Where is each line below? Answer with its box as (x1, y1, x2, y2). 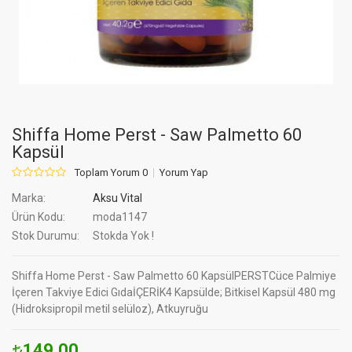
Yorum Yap (159, 167, 208, 178)
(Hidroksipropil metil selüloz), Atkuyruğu (12, 302, 208, 315)
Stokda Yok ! (93, 229, 154, 242)
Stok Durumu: (12, 229, 79, 242)
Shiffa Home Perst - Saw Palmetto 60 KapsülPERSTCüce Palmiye (12, 269, 336, 282)
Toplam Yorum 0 (75, 167, 148, 178)
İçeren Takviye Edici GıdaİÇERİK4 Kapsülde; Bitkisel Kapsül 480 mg (12, 286, 335, 299)
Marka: (12, 192, 46, 204)
